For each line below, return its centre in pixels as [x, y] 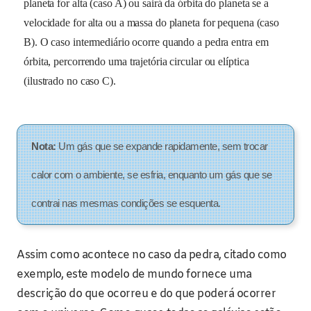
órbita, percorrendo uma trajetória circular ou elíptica [136, 61]
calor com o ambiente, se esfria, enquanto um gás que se [152, 174]
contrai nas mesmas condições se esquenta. [126, 203]
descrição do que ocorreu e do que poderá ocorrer [146, 294]
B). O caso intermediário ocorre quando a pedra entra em [146, 42]
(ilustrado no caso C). [70, 81]
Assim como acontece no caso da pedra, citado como [152, 255]
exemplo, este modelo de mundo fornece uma [134, 274]
